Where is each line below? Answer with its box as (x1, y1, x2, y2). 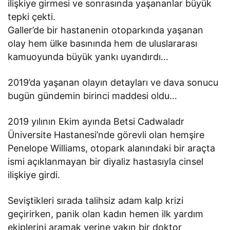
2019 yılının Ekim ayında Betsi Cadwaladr (8, 116, 185, 127)
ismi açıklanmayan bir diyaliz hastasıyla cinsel (8, 156, 204, 167)
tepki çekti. (8, 11, 56, 22)
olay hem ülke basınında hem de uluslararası (8, 37, 198, 49)
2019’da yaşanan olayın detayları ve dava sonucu (8, 76, 219, 88)
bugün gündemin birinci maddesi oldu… (8, 90, 178, 101)
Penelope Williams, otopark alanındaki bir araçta (8, 142, 216, 154)
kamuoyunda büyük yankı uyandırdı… (8, 51, 169, 62)
